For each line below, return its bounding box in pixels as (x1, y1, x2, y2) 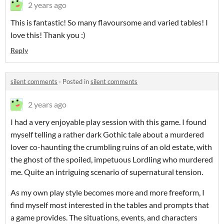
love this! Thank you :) (10, 30, 85, 40)
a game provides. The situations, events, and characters (10, 212, 197, 222)
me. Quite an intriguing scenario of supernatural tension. (10, 167, 203, 177)
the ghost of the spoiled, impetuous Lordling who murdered (10, 154, 213, 164)
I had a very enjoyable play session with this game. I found (10, 117, 206, 127)
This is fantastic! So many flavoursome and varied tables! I (10, 17, 208, 27)
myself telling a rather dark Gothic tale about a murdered (10, 129, 204, 139)
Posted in (62, 77, 90, 86)
